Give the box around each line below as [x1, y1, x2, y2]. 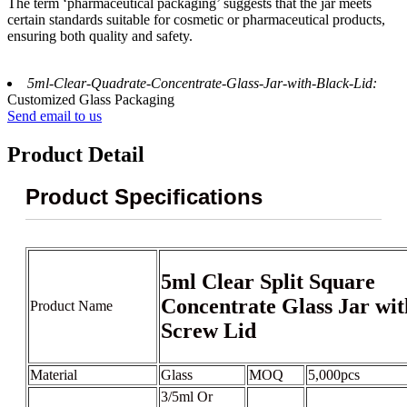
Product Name [30, 298, 113, 314]
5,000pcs [308, 367, 360, 383]
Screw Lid [161, 319, 256, 343]
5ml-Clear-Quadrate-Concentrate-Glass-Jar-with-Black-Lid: [27, 74, 377, 91]
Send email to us [7, 107, 102, 124]
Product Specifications [25, 184, 263, 210]
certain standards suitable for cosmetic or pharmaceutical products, [7, 11, 385, 27]
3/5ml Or [161, 389, 213, 405]
